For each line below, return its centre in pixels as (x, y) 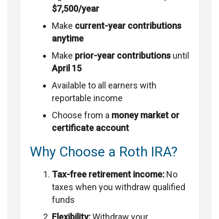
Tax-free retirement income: (108, 175)
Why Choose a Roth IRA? (104, 152)
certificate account (90, 128)
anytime (68, 39)
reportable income (87, 98)
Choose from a (82, 115)
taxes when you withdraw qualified (119, 187)
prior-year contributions (123, 56)
